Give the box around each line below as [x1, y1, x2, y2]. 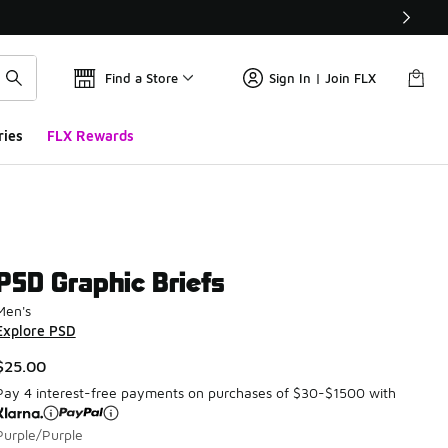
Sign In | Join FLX [269, 70, 376, 86]
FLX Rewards [46, 127, 134, 144]
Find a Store [105, 70, 178, 86]
